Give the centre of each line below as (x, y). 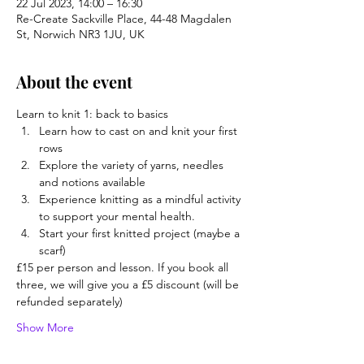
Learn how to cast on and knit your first (140, 131)
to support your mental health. (117, 217)
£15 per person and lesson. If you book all (124, 268)
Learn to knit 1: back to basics (92, 114)
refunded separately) (69, 302)
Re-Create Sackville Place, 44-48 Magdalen (124, 19)
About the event (74, 82)
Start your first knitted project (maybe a (141, 234)
